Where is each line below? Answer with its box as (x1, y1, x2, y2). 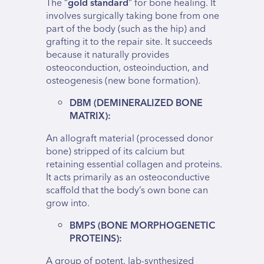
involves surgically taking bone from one (46, 8, 219, 25)
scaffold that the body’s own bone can (46, 182, 208, 199)
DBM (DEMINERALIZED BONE (70, 95, 203, 112)
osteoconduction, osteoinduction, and (46, 60, 209, 77)
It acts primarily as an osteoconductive (46, 169, 210, 186)
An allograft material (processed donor (46, 130, 213, 147)
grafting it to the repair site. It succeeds (46, 34, 212, 51)
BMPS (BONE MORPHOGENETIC (70, 217, 215, 235)
